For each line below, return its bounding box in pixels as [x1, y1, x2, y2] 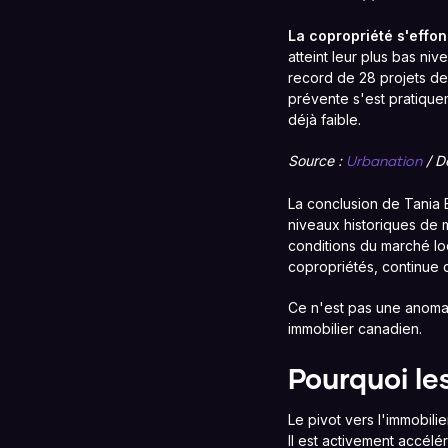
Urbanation [346, 155, 422, 169]
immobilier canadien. [288, 320, 422, 337]
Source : [288, 152, 346, 169]
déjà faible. [288, 111, 361, 128]
